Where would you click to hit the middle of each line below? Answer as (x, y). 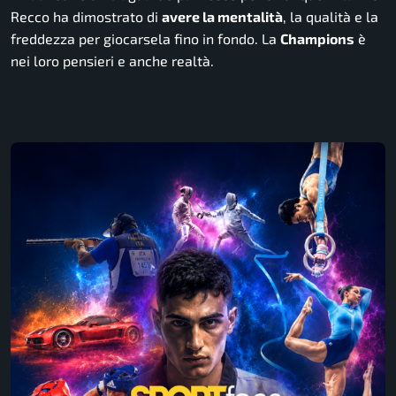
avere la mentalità (222, 16)
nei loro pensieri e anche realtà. (112, 61)
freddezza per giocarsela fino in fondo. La (145, 38)
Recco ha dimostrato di (86, 16)
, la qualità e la (331, 16)
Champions (317, 38)
